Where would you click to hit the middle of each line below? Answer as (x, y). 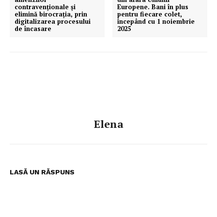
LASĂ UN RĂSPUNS (42, 172)
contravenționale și (45, 7)
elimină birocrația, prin (51, 14)
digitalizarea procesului (53, 22)
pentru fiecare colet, (150, 14)
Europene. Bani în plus (153, 7)
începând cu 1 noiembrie (156, 22)
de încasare (33, 29)
